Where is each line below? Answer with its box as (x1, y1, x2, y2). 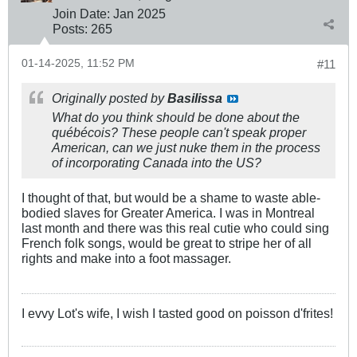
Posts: (53, 21, 88, 36)
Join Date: (53, 6, 110, 21)
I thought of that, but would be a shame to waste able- (22, 190, 320, 205)
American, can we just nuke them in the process (52, 139, 320, 155)
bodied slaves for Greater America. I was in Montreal (22, 205, 315, 220)
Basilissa (167, 90, 222, 105)
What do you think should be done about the (52, 109, 300, 124)
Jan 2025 (113, 6, 166, 21)
